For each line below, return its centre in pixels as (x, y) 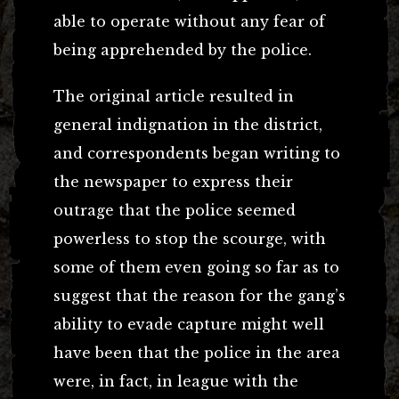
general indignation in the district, (188, 124)
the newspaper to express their (173, 181)
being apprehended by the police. (183, 49)
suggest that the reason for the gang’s (199, 295)
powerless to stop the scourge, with (190, 238)
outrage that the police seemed (175, 210)
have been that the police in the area (197, 352)
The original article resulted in (174, 96)
